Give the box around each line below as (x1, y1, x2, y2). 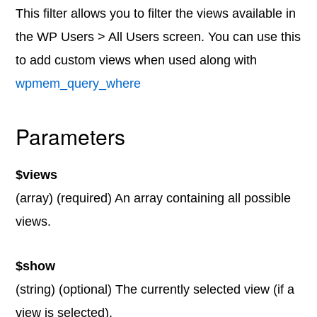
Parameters (16, 121, 126, 151)
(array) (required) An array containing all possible (16, 191, 292, 205)
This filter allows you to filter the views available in (16, 6, 296, 21)
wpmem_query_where (16, 76, 142, 91)
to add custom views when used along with (16, 53, 258, 67)
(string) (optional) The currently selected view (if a (16, 282, 295, 296)
